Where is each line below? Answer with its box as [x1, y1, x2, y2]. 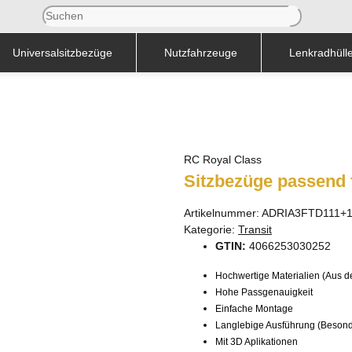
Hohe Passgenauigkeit [215, 286, 313, 298]
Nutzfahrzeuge [164, 46, 237, 59]
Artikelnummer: [184, 206, 262, 219]
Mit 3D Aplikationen [215, 335, 298, 347]
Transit [238, 222, 272, 236]
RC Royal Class [184, 153, 262, 166]
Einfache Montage [215, 302, 293, 314]
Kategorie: [184, 222, 238, 236]
